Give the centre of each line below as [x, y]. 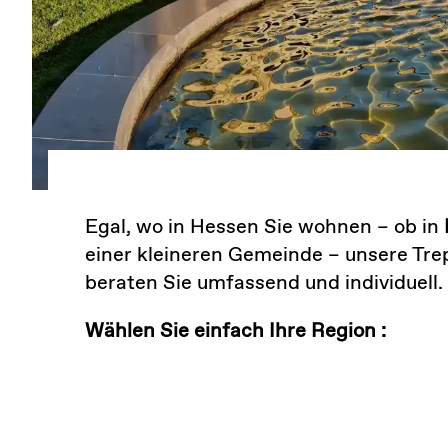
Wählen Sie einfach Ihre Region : [235, 332]
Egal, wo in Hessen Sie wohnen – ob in [264, 228]
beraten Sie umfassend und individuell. [263, 284]
